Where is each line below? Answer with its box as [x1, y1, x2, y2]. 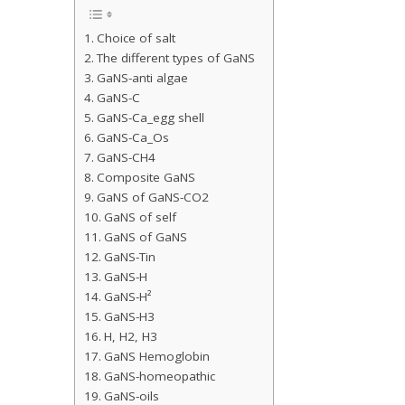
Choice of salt [96, 30, 175, 47]
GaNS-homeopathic [103, 368, 215, 385]
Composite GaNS [96, 169, 195, 186]
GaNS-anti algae [96, 70, 188, 87]
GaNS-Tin [103, 249, 155, 266]
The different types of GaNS [96, 50, 255, 67]
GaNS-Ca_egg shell [96, 109, 204, 127]
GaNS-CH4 [96, 149, 155, 166]
